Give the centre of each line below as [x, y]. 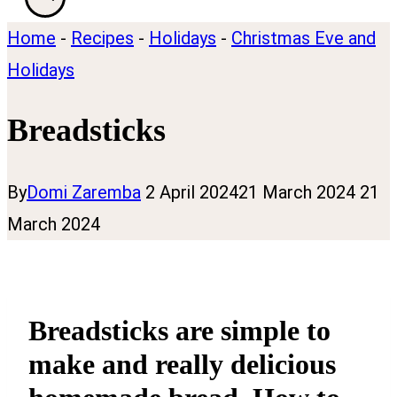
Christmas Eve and [304, 38]
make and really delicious [182, 364]
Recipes [102, 38]
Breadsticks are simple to [179, 330]
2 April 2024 [192, 193]
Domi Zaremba [84, 193]
